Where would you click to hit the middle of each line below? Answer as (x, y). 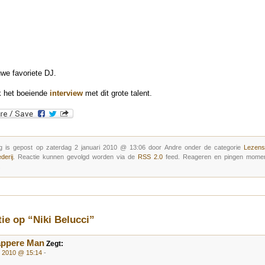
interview (66, 93)
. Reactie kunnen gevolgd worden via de (75, 156)
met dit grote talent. (117, 93)
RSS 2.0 (150, 156)
